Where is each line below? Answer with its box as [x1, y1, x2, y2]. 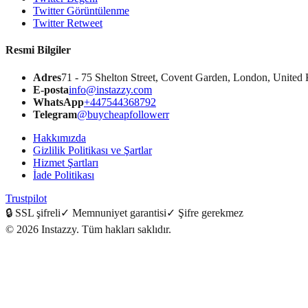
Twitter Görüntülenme [33, 5, 129, 17]
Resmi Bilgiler [5, 44, 71, 56]
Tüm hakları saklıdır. [82, 223, 171, 235]
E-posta [33, 83, 69, 96]
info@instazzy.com [69, 83, 152, 96]
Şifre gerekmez [178, 206, 243, 219]
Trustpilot [5, 192, 47, 204]
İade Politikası [33, 168, 94, 181]
